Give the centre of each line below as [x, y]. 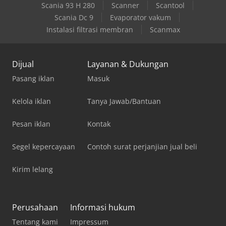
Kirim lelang [33, 169]
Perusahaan [35, 208]
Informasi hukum [103, 208]
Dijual [23, 64]
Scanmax [165, 30]
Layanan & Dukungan [128, 64]
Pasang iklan [33, 79]
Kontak [99, 124]
